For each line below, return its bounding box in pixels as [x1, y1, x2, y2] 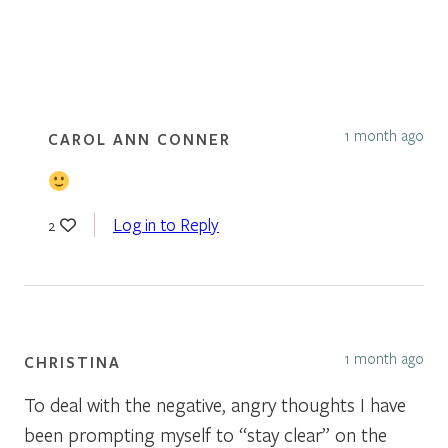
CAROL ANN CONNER [48, 128, 231, 149]
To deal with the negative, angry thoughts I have [24, 391, 406, 417]
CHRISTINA [24, 351, 121, 372]
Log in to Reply [113, 212, 219, 236]
